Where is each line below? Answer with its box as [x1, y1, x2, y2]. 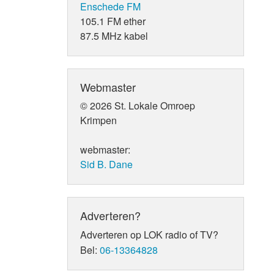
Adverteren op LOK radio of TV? [80, 227, 219, 242]
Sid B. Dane [80, 157, 133, 171]
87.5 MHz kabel [80, 28, 149, 43]
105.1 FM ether [80, 13, 146, 28]
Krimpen [80, 113, 117, 127]
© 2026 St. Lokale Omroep [80, 98, 196, 113]
